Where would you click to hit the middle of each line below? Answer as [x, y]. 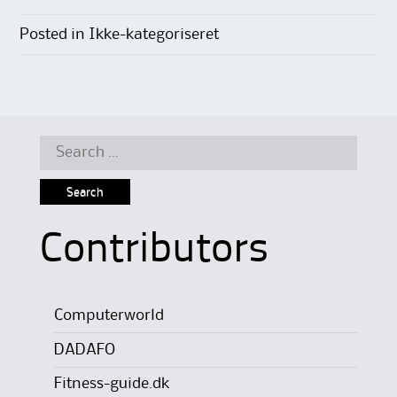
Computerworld [109, 316]
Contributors [154, 251]
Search [63, 148]
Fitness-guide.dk [111, 384]
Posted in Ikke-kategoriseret [120, 35]
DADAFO [84, 350]
